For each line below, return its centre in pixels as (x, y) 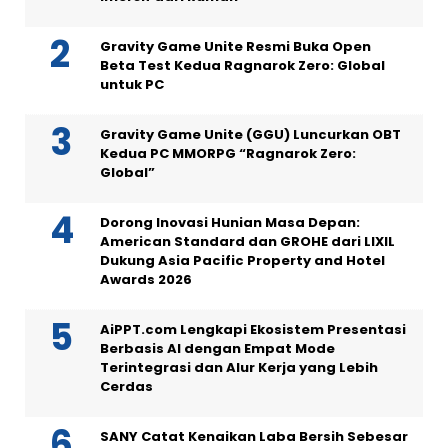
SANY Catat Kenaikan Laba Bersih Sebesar (254, 436)
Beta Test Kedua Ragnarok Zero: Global (242, 65)
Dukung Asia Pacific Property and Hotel (242, 260)
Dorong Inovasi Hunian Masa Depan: (230, 222)
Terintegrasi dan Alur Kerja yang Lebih (239, 367)
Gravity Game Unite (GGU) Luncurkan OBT (250, 134)
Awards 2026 (146, 279)
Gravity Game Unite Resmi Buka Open (235, 46)
